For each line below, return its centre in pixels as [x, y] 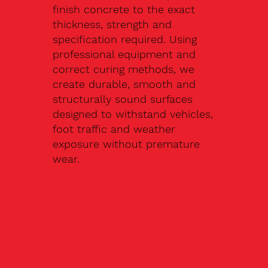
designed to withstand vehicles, [133, 114]
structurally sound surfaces [123, 99]
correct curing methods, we [124, 69]
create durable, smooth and [124, 84]
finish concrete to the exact [124, 10]
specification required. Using [125, 39]
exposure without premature [127, 144]
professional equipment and [124, 54]
